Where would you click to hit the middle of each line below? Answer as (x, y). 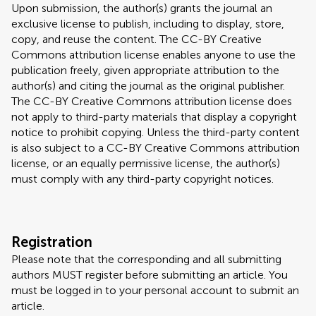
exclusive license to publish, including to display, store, (148, 24)
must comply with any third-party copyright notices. (142, 179)
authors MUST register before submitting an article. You (150, 275)
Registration (52, 242)
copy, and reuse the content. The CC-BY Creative (136, 39)
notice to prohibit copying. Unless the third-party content (156, 132)
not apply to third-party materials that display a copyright (154, 117)
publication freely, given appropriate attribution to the (145, 70)
